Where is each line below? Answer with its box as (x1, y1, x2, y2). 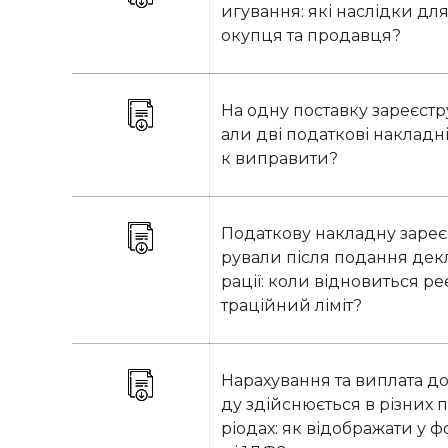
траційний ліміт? (221, 296, 362, 315)
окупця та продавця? (221, 26, 401, 45)
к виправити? (221, 149, 338, 168)
